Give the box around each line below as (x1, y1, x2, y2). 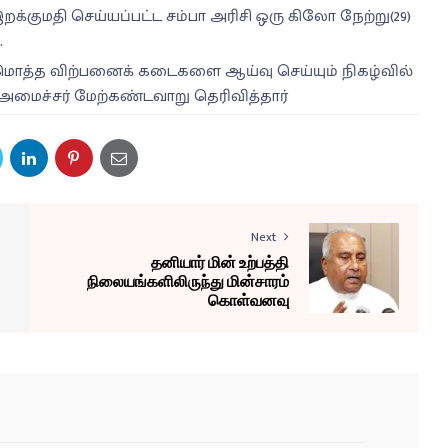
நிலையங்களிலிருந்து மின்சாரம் (87, 271, 289, 291)
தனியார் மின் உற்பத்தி (151, 252, 289, 272)
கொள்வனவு (208, 290, 289, 310)
